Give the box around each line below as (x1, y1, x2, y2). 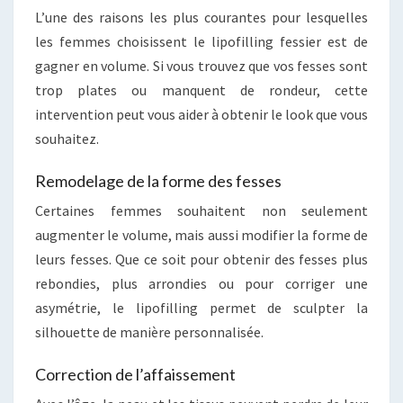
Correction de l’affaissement (35, 363, 236, 384)
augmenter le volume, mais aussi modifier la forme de (35, 225, 368, 244)
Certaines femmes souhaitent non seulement (35, 201, 368, 219)
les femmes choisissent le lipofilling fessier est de (35, 31, 368, 50)
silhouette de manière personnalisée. (35, 322, 264, 341)
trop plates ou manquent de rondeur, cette (35, 80, 368, 99)
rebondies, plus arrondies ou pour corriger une (35, 273, 368, 292)
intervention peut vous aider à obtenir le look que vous (35, 104, 368, 123)
